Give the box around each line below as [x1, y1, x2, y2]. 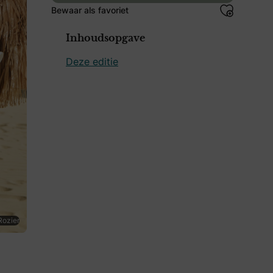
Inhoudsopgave [66, 33, 145, 43]
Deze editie [66, 54, 118, 68]
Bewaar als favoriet [51, 4, 129, 16]
